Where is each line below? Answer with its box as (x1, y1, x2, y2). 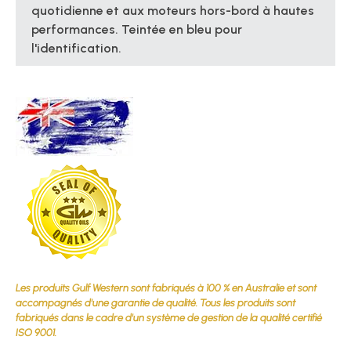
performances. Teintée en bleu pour (31, 22, 242, 38)
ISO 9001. (16, 327, 56, 339)
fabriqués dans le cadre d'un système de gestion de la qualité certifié (16, 312, 322, 324)
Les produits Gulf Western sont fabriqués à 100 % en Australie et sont (16, 282, 317, 295)
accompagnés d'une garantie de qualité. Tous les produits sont (16, 297, 295, 309)
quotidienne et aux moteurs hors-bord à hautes (31, 3, 314, 19)
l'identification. (31, 41, 121, 56)
